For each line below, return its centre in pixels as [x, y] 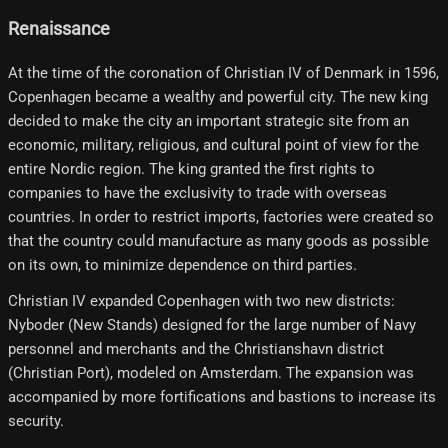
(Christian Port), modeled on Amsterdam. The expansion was [211, 372]
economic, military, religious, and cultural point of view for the [213, 144]
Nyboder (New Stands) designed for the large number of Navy [212, 324]
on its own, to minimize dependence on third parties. [182, 264]
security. [36, 420]
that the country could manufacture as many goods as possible [218, 240]
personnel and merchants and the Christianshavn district [196, 348]
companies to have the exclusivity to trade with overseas [197, 192]
